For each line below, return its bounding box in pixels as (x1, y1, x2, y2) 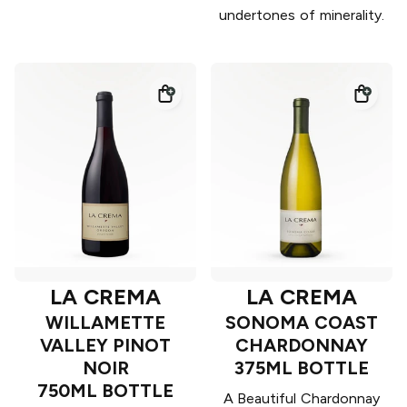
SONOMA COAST (225, 312, 378, 334)
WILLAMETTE (45, 312, 165, 334)
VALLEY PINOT (39, 334, 172, 357)
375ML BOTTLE (233, 357, 370, 380)
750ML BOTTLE (36, 380, 174, 402)
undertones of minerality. (219, 6, 384, 25)
